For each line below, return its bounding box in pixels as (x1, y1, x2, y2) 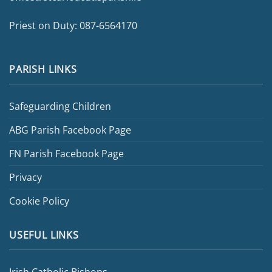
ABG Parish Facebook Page (9, 122, 131, 137)
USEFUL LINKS (9, 228, 79, 242)
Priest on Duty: (9, 18, 80, 33)
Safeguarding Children (9, 98, 111, 113)
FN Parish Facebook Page (9, 146, 124, 160)
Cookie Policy (9, 193, 69, 208)
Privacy (9, 169, 42, 184)
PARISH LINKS (9, 62, 77, 76)
